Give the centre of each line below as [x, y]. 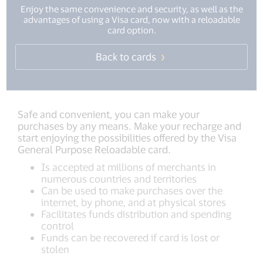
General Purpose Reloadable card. [94, 149]
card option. [131, 30]
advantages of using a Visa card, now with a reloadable [131, 20]
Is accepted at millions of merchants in [129, 167]
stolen [55, 249]
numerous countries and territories [119, 179]
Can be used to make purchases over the [132, 190]
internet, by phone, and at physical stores [134, 202]
